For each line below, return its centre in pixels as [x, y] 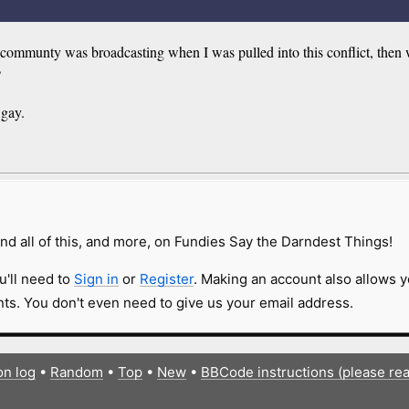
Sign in [96, 278]
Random [76, 372]
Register [166, 278]
